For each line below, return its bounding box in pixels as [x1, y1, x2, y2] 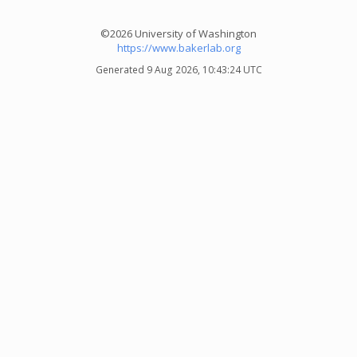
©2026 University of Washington [100, 26, 257, 41]
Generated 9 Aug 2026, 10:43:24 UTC [95, 63, 262, 76]
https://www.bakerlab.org [116, 41, 241, 55]
